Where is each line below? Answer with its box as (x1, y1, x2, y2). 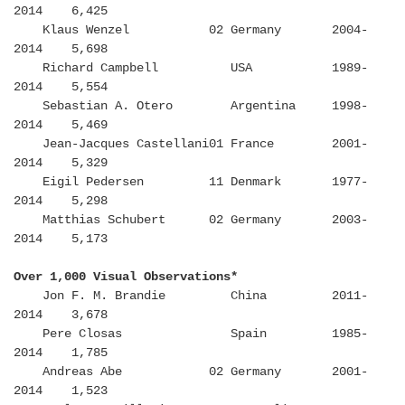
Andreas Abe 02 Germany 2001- (14, 364, 368, 380)
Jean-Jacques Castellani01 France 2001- (14, 137, 368, 152)
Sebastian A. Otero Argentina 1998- (14, 99, 368, 114)
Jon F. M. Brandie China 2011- (14, 288, 368, 304)
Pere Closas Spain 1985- (14, 326, 368, 342)
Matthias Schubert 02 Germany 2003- (14, 212, 368, 228)
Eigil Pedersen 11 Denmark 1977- (14, 174, 368, 190)
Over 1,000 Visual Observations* (14, 269, 238, 285)
